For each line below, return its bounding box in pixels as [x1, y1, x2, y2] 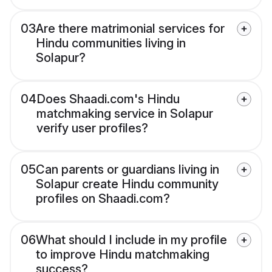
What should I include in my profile [36, 233, 227, 248]
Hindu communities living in [36, 36, 186, 51]
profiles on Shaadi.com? [36, 191, 170, 206]
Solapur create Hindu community [36, 177, 219, 192]
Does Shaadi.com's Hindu [36, 92, 180, 107]
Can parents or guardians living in [36, 162, 219, 177]
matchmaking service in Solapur [36, 106, 213, 121]
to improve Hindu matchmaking [36, 247, 209, 262]
